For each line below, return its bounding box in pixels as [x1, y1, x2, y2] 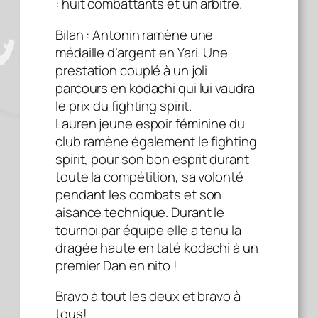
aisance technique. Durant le [55, 202, 225, 221]
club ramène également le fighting [55, 131, 257, 150]
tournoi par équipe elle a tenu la [55, 220, 241, 239]
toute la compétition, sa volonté [55, 167, 243, 186]
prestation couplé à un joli [55, 60, 208, 79]
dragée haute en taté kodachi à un [55, 238, 258, 257]
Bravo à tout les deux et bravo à [55, 287, 241, 306]
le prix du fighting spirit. [55, 96, 192, 115]
